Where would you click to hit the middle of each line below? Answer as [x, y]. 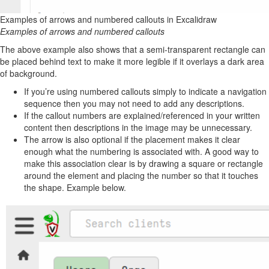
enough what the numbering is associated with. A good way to [141, 151]
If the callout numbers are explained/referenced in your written [142, 115]
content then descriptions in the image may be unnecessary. [138, 127]
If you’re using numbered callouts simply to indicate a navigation [145, 91]
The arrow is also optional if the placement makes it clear [132, 139]
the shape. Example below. [75, 187]
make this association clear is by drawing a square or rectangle [144, 163]
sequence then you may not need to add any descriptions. [134, 103]
